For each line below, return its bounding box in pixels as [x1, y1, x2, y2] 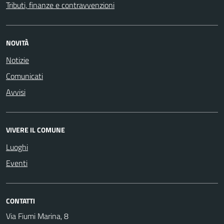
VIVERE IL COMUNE [6, 124, 65, 135]
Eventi [6, 156, 27, 169]
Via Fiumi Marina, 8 [6, 209, 68, 222]
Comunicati [6, 69, 43, 82]
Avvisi [6, 85, 25, 98]
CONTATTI [6, 195, 35, 206]
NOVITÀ [6, 37, 28, 48]
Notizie [6, 53, 29, 66]
